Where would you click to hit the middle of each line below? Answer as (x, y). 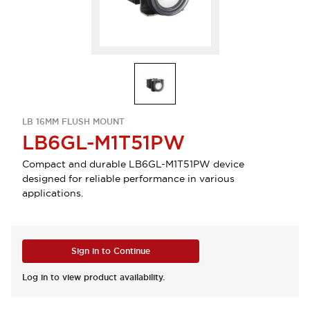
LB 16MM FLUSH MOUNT (73, 122)
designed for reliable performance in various (128, 179)
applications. (53, 193)
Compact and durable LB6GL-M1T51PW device (133, 164)
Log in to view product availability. (93, 277)
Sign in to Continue (111, 251)
